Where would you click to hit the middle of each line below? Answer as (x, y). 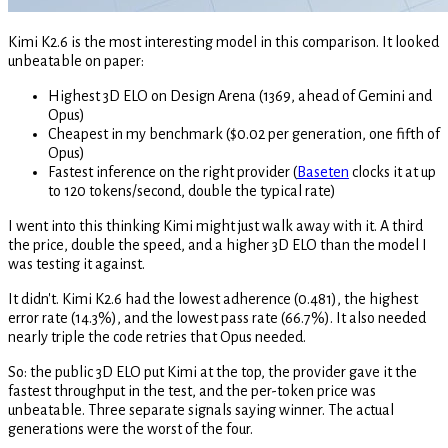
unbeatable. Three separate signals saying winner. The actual (201, 410)
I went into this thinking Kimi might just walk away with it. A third (215, 226)
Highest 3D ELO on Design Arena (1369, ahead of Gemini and (240, 96)
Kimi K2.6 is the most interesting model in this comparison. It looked (223, 42)
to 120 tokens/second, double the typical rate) (192, 191)
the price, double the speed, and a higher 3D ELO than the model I (217, 245)
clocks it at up (392, 172)
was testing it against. (76, 264)
